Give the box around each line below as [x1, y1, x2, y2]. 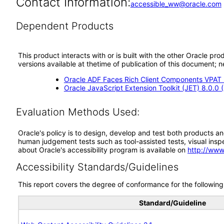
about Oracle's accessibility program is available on [18, 145, 187, 154]
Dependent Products [15, 20, 113, 32]
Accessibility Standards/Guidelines [15, 161, 178, 173]
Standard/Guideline [139, 198, 206, 207]
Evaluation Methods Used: [15, 106, 139, 118]
